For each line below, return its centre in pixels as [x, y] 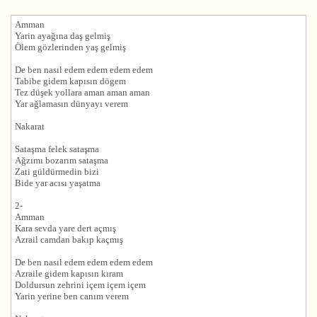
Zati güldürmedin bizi [57, 171]
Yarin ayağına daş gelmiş [63, 35]
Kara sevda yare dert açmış [65, 228]
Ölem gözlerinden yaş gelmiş [70, 47]
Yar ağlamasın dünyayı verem [71, 103]
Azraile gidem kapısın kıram [69, 273]
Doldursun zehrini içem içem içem [80, 284]
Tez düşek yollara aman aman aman [82, 92]
